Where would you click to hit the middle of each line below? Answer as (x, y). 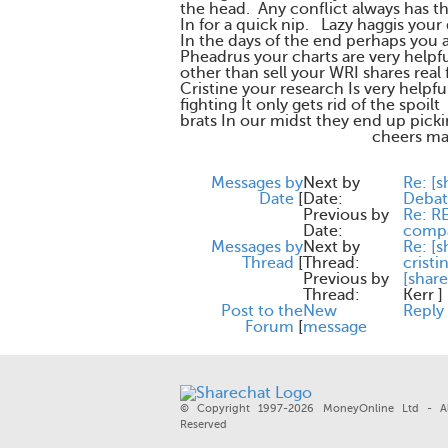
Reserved (203, 424)
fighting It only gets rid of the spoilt (310, 105)
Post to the (262, 311)
